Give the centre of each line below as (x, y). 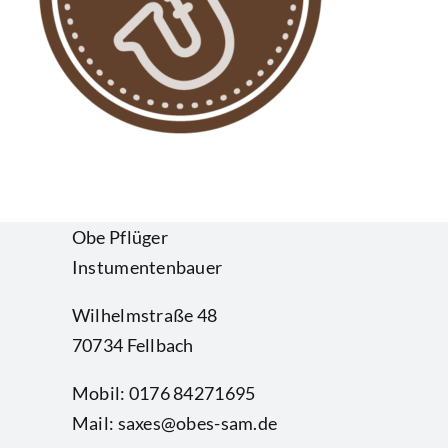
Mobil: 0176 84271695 (163, 393)
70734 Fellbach (132, 345)
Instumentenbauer (147, 267)
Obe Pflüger (119, 237)
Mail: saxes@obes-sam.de (174, 423)
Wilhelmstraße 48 (144, 315)
